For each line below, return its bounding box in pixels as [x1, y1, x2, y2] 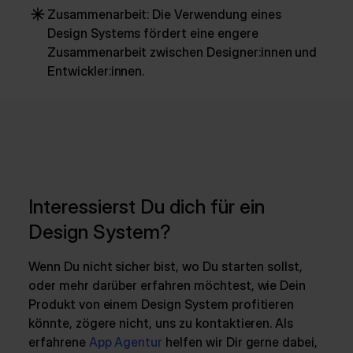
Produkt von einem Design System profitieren [28, 296, 295, 312]
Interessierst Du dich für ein [28, 195, 265, 218]
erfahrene [28, 334, 89, 350]
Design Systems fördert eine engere [47, 25, 258, 41]
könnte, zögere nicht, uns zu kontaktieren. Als [28, 315, 294, 331]
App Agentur [88, 334, 163, 350]
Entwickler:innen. [47, 63, 145, 79]
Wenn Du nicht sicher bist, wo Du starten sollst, [28, 258, 303, 274]
